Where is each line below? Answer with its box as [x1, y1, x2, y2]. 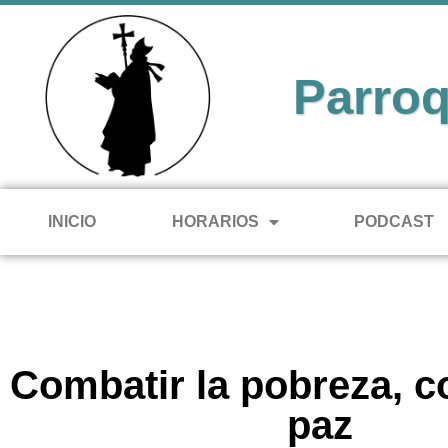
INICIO [47, 212, 96, 230]
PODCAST [354, 212, 435, 230]
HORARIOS [171, 212, 259, 230]
